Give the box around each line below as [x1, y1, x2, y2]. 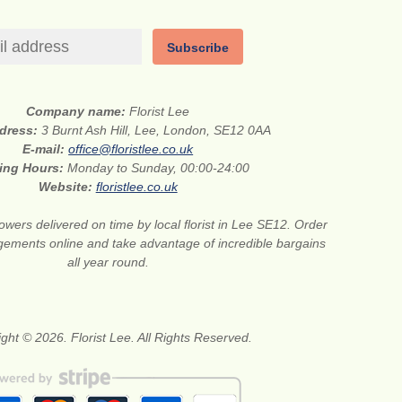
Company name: [26, 104, 130, 119]
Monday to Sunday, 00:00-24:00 [67, 161, 250, 176]
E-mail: [22, 142, 69, 157]
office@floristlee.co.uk [68, 142, 194, 157]
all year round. [66, 255, 149, 270]
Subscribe [167, 40, 230, 56]
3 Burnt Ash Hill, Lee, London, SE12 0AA [41, 123, 272, 138]
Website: [38, 179, 96, 195]
